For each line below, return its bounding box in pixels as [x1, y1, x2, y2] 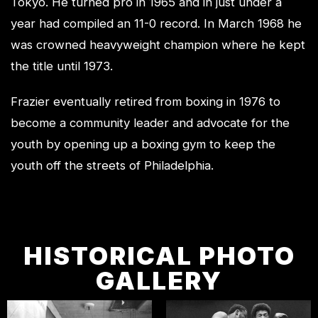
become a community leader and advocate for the [11, 116, 290, 130]
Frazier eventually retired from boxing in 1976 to [11, 94, 280, 109]
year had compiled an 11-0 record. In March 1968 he [11, 16, 302, 31]
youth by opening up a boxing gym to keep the [11, 137, 275, 151]
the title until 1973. [11, 59, 113, 73]
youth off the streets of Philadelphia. [11, 158, 214, 172]
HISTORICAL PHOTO [23, 241, 295, 270]
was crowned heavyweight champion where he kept [11, 38, 305, 52]
